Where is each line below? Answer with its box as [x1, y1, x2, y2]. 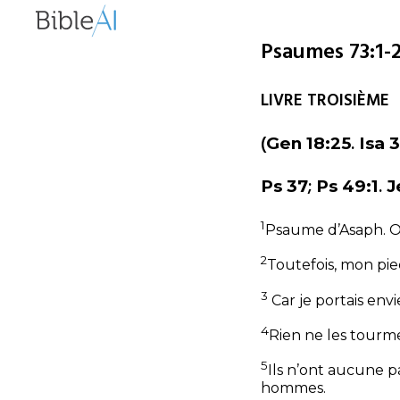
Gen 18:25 [266, 132, 351, 154]
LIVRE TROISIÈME [261, 87, 389, 114]
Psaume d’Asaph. [265, 221, 389, 239]
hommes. [261, 379, 326, 396]
